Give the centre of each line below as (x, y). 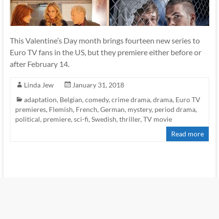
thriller (130, 119)
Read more (188, 134)
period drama (175, 109)
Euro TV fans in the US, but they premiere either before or (105, 52)
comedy (97, 100)
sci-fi (81, 119)
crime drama (131, 100)
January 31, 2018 (98, 85)
